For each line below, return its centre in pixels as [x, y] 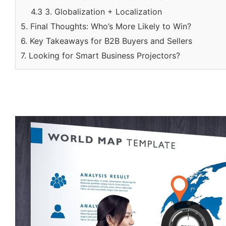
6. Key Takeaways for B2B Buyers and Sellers [106, 41]
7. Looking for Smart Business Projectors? [100, 55]
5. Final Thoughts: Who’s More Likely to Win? [106, 26]
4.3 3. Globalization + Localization [96, 12]
